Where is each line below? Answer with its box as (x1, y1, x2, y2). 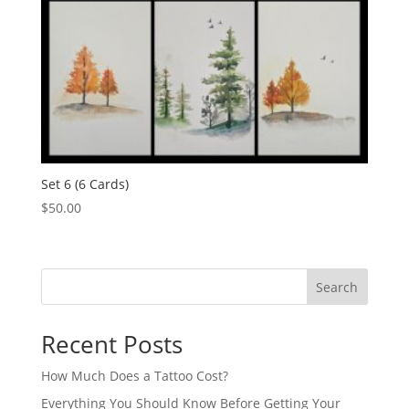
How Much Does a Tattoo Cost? (40, 366, 228, 384)
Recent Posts (40, 327, 183, 361)
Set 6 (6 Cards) (40, 174, 129, 193)
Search (316, 278, 359, 296)
